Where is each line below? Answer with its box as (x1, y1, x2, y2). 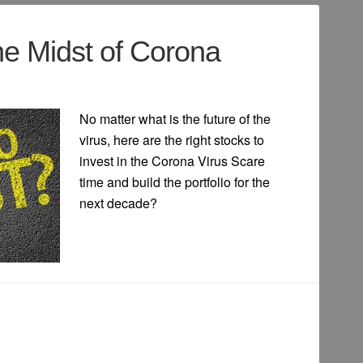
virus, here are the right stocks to (79, 130, 264, 150)
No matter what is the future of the (79, 109, 271, 129)
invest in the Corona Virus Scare (79, 152, 265, 171)
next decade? (79, 194, 157, 213)
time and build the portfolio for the (79, 173, 270, 192)
